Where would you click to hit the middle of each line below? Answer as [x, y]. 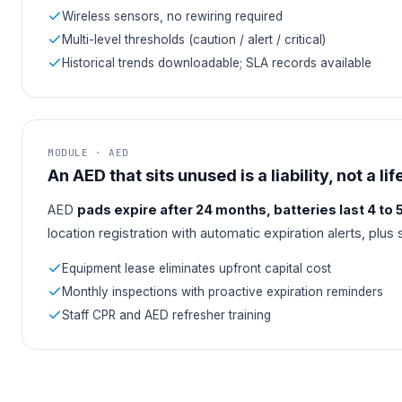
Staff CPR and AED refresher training [166, 315]
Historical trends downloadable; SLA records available [217, 63]
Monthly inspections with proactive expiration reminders [223, 292]
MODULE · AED [88, 153]
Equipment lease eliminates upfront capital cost [197, 269]
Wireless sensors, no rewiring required [172, 17]
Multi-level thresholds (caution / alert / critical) [194, 40]
